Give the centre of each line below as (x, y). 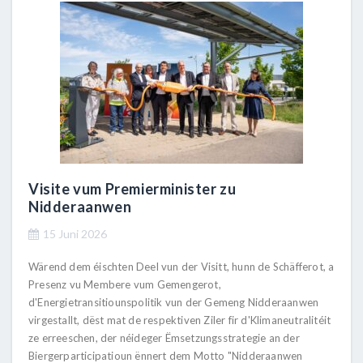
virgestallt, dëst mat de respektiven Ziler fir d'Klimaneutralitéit (180, 320)
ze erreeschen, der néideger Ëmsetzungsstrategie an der (164, 337)
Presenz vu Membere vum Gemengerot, (125, 284)
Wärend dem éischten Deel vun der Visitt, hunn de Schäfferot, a (181, 266)
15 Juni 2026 (75, 233)
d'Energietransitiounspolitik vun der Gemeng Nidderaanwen (174, 302)
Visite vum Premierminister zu (132, 188)
